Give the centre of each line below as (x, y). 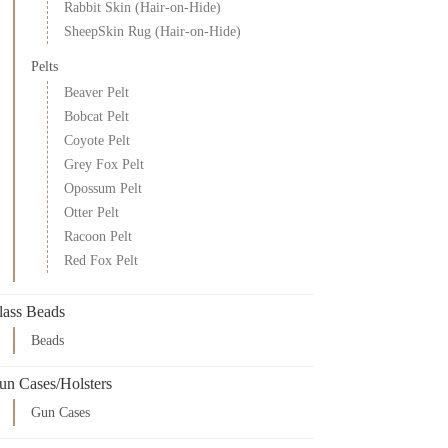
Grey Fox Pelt (104, 164)
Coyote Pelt (97, 140)
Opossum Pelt (103, 188)
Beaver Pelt (97, 92)
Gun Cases (61, 412)
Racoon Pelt (98, 236)
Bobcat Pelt (97, 116)
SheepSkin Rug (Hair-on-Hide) (153, 31)
